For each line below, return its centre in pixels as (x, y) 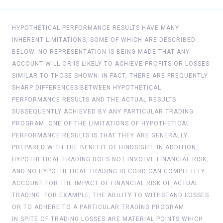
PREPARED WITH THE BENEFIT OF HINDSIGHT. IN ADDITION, (105, 147)
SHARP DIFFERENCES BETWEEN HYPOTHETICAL (87, 87)
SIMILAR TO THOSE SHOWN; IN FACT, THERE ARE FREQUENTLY (110, 75)
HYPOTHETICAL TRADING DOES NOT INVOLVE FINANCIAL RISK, (110, 159)
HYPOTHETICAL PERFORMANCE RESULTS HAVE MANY (96, 28)
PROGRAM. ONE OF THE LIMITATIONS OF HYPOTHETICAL (101, 123)
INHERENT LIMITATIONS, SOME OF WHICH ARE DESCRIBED (104, 40)
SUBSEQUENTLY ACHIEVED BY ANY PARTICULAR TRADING (103, 111)
